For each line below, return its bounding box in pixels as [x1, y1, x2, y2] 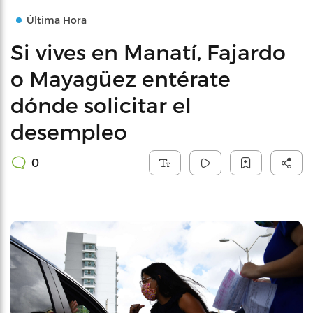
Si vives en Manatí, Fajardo [10, 39, 286, 64]
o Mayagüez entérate [10, 66, 231, 91]
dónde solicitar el [10, 92, 191, 117]
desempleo [10, 119, 127, 144]
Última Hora [27, 14, 87, 26]
